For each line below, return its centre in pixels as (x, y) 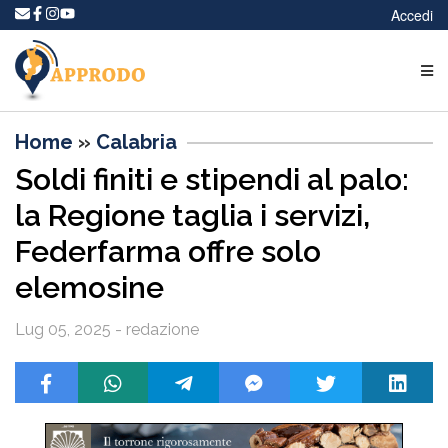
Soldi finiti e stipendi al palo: (212, 179)
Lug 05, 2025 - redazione (107, 329)
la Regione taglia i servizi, (192, 215)
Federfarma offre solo (168, 251)
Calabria (136, 141)
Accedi (412, 15)
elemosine (89, 287)
